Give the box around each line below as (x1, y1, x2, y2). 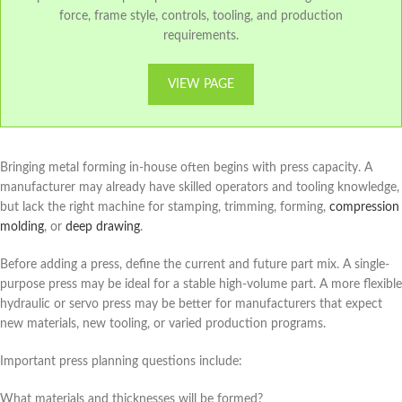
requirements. (163, 29, 239, 42)
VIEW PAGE (168, 77, 234, 91)
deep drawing (66, 220, 140, 233)
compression (329, 200, 399, 214)
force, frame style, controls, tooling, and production (59, 9, 343, 22)
